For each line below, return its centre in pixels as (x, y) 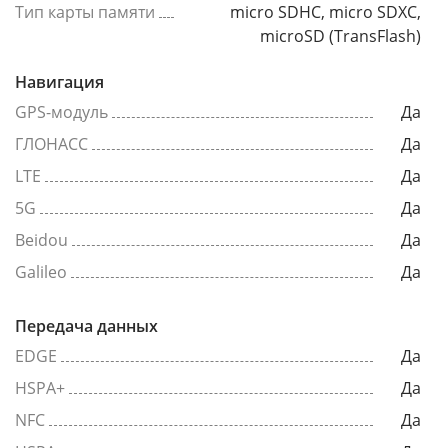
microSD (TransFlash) (340, 36)
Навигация (59, 82)
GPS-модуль (61, 112)
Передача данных (86, 326)
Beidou (41, 240)
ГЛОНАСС (51, 144)
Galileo (41, 272)
